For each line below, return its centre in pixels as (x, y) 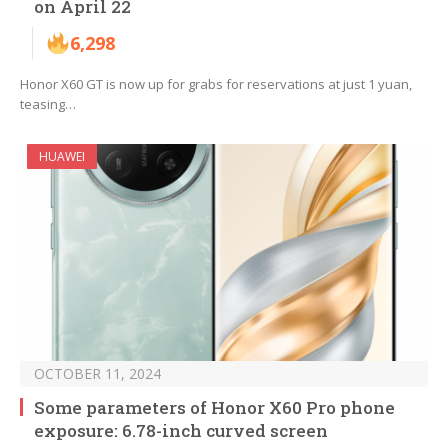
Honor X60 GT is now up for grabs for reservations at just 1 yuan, (216, 84)
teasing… (48, 104)
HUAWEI (62, 157)
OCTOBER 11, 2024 (97, 374)
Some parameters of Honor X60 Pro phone (214, 408)
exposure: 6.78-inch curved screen (181, 431)
